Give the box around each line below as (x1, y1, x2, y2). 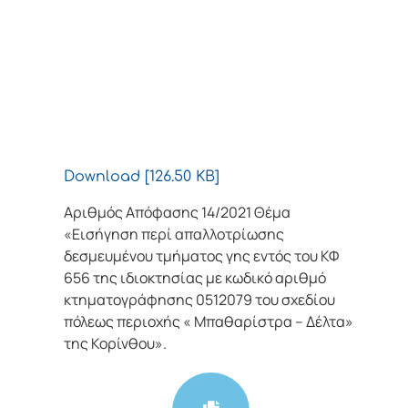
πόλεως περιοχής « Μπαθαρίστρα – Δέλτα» (64, 311, 353, 331)
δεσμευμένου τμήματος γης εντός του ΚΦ (64, 245, 339, 266)
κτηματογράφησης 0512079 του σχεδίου (64, 289, 335, 310)
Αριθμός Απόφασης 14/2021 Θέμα (64, 201, 291, 222)
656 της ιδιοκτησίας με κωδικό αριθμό (64, 267, 326, 288)
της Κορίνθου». (64, 332, 167, 353)
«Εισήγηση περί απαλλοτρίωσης (64, 223, 284, 244)
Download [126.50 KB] (64, 168, 219, 186)
